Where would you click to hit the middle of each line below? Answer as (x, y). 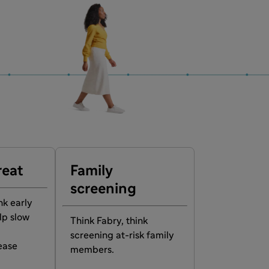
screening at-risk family (122, 236)
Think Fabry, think (109, 221)
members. (92, 250)
